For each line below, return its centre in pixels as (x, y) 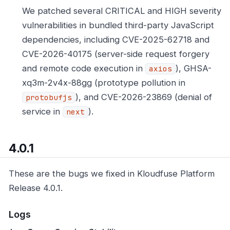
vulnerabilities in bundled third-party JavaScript (118, 25)
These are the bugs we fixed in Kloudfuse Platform (112, 174)
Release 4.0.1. (36, 188)
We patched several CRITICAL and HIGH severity (121, 11)
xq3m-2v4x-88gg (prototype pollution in (103, 82)
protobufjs (49, 97)
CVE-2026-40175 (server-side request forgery (116, 54)
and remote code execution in (83, 68)
